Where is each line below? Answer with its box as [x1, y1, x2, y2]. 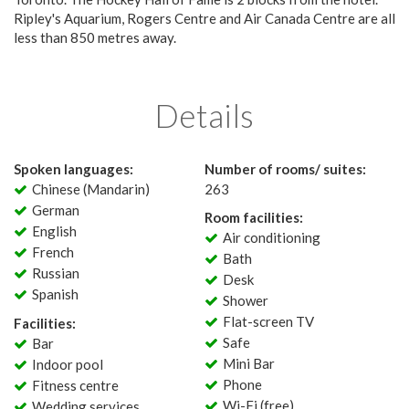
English [31, 223, 77, 239]
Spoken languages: [14, 161, 133, 177]
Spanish [31, 286, 79, 302]
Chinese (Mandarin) [31, 181, 150, 197]
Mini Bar [222, 355, 275, 372]
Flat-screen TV [222, 313, 314, 330]
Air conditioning [222, 229, 320, 246]
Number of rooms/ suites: [204, 161, 366, 177]
